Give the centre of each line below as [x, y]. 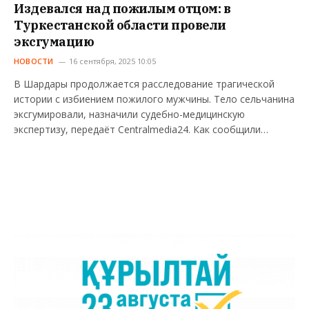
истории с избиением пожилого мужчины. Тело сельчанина [154, 99]
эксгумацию [54, 42]
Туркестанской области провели [120, 26]
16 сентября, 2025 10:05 [112, 61]
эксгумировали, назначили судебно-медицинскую [129, 114]
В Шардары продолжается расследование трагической [144, 84]
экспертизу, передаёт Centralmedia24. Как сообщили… [141, 130]
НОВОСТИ [34, 61]
